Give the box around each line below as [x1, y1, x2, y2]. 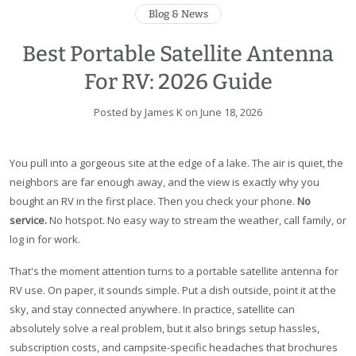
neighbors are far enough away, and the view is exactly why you [10, 175, 319, 190]
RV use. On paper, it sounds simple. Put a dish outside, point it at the [10, 283, 336, 298]
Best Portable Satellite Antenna [22, 41, 334, 68]
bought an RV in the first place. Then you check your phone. [10, 194, 297, 209]
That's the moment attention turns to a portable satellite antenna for [10, 264, 339, 279]
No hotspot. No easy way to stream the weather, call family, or [47, 213, 346, 228]
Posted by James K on [94, 105, 200, 120]
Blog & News [148, 8, 208, 21]
